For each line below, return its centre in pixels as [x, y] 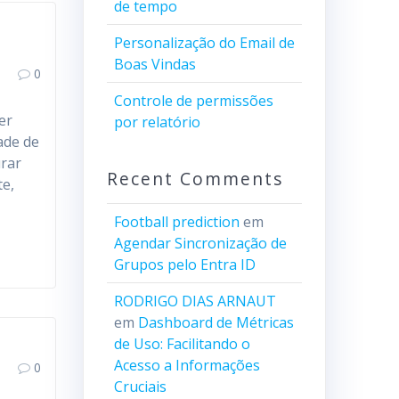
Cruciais [140, 387]
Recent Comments [195, 179]
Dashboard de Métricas [216, 322]
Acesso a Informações [187, 365]
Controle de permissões [193, 101]
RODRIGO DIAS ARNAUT [195, 301]
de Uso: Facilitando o [182, 344]
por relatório [157, 122]
